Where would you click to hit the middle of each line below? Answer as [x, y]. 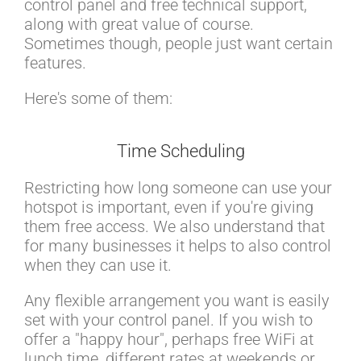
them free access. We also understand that [174, 227]
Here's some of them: [98, 99]
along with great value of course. [139, 25]
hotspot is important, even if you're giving [169, 207]
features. [55, 63]
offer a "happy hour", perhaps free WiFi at [169, 340]
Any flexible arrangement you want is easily [177, 301]
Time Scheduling [180, 151]
